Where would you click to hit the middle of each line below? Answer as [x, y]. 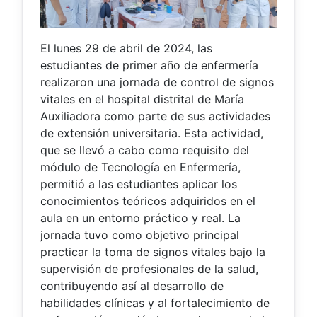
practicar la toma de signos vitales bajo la [153, 252]
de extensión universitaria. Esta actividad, [152, 133]
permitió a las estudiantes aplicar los [139, 184]
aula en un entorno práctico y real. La [140, 218]
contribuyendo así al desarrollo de [132, 286]
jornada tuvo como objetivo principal [140, 235]
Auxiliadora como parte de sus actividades [155, 116]
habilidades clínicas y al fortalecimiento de [155, 302]
